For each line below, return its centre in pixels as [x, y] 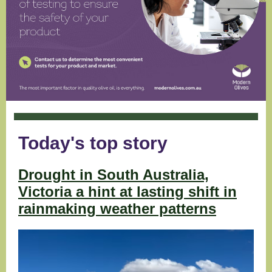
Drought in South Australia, [114, 175]
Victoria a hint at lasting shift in [127, 192]
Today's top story [93, 143]
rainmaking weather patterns [117, 209]
